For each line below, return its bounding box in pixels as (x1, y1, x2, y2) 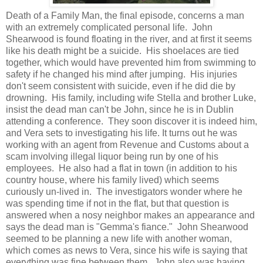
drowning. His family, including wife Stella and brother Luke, (6, 93, 256, 103)
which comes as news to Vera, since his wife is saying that (6, 245, 247, 256)
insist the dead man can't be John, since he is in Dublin (6, 104, 234, 115)
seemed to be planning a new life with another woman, (6, 234, 232, 244)
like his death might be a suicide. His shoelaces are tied (6, 46, 239, 56)
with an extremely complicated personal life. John (6, 22, 213, 33)
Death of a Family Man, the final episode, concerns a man (6, 11, 244, 21)
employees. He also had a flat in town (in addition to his (6, 163, 237, 174)
